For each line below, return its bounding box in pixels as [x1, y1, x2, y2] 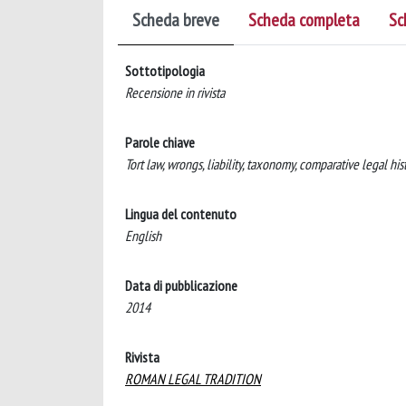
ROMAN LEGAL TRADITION [125, 369, 261, 388]
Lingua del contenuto [125, 204, 237, 223]
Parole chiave [125, 132, 195, 151]
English [125, 226, 161, 245]
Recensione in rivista [125, 82, 225, 101]
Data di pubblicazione [125, 275, 237, 295]
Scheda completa [248, 7, 360, 32]
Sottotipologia [125, 61, 205, 80]
